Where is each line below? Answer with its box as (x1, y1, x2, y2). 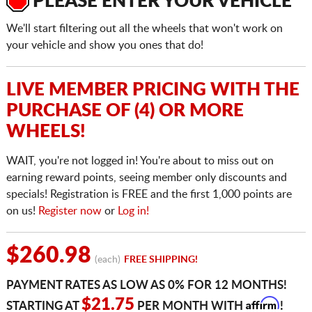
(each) (94, 255, 120, 265)
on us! (6, 205, 38, 217)
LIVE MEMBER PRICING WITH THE (6, 81, 299, 100)
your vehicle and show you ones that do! (6, 40, 203, 52)
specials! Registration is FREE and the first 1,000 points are (6, 189, 292, 201)
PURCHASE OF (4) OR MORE (6, 102, 244, 120)
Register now (38, 205, 102, 217)
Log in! (117, 205, 149, 217)
